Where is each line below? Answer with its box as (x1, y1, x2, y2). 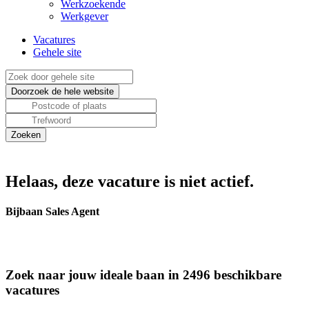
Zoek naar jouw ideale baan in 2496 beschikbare (6, 268, 281, 283)
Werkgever (61, 10, 108, 22)
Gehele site (33, 46, 81, 58)
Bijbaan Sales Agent (6, 206, 99, 218)
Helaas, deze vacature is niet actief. (6, 172, 254, 190)
